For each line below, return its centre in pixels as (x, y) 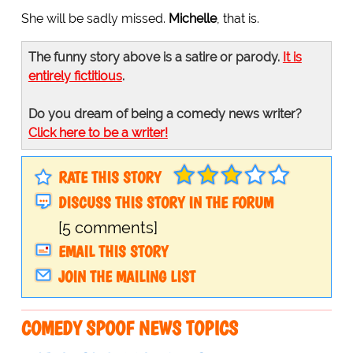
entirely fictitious (75, 76)
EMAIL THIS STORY (113, 252)
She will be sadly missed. (95, 19)
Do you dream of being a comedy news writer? (165, 114)
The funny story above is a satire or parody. (155, 58)
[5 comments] (108, 228)
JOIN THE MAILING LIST (126, 277)
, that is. (238, 19)
